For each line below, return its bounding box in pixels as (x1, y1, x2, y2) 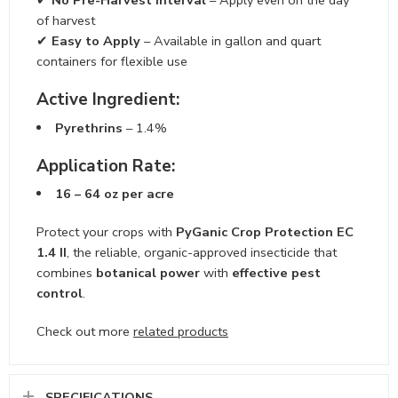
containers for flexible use (36, 52, 187, 71)
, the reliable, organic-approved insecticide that (67, 243, 337, 262)
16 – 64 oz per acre (54, 185, 174, 203)
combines (36, 264, 96, 283)
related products (133, 322, 228, 341)
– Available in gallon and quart (140, 32, 321, 51)
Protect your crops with (36, 223, 176, 242)
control (36, 284, 83, 303)
